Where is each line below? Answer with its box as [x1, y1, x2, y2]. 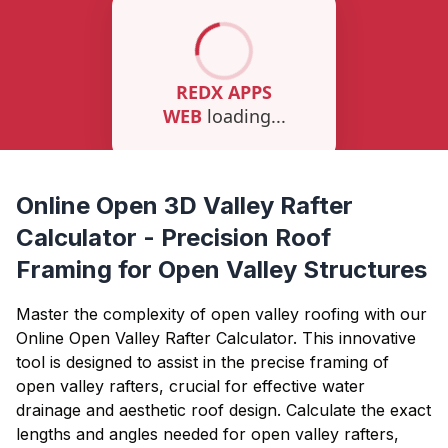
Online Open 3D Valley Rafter [16, 191, 353, 220]
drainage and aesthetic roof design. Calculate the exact [16, 400, 431, 420]
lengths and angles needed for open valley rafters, [16, 424, 399, 444]
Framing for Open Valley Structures [16, 255, 427, 284]
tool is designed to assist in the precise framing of [16, 352, 389, 372]
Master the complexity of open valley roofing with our [16, 304, 427, 324]
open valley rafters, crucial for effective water [16, 376, 365, 396]
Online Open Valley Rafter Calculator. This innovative [16, 328, 416, 348]
